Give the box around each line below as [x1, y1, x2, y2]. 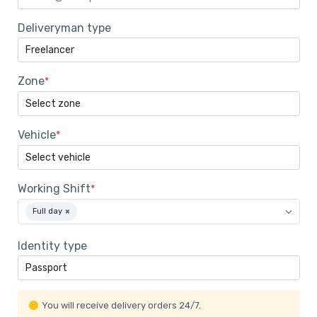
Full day [32, 207, 62, 216]
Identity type [17, 238, 87, 253]
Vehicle [17, 128, 56, 142]
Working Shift [17, 182, 91, 195]
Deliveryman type [17, 21, 111, 35]
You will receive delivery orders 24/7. [41, 299, 201, 311]
